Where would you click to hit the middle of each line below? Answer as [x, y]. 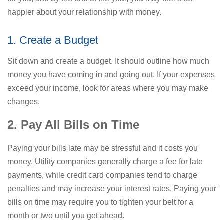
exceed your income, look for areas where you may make [108, 88]
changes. [25, 101]
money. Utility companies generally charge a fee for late [105, 161]
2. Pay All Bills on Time [73, 124]
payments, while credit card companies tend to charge [102, 175]
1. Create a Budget [53, 40]
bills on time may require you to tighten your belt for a [100, 202]
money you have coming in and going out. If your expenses [111, 74]
